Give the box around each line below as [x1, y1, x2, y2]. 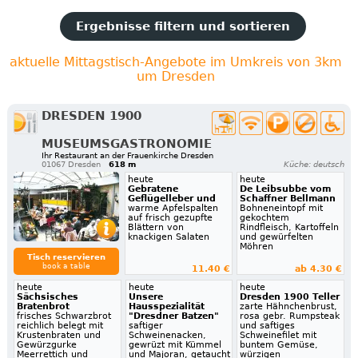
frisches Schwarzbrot [16, 311, 111, 322]
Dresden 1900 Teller [240, 292, 340, 303]
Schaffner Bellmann [239, 193, 336, 205]
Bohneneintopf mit [239, 203, 323, 214]
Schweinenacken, [128, 330, 206, 341]
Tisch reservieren [26, 253, 105, 262]
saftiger [128, 320, 163, 332]
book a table [42, 262, 90, 271]
